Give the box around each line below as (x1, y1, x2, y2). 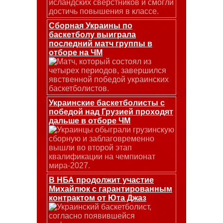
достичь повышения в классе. (49, 6, 159, 15)
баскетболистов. (49, 84, 109, 93)
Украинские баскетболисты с (49, 98, 165, 107)
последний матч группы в (49, 39, 152, 48)
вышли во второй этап (49, 143, 132, 152)
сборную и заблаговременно (49, 134, 154, 143)
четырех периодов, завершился (49, 66, 166, 75)
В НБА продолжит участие (49, 175, 154, 184)
